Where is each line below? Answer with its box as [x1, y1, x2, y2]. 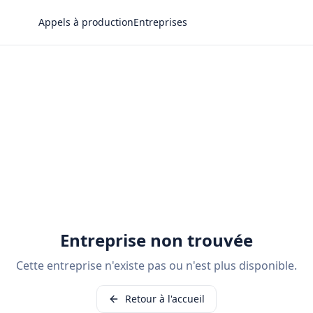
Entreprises [133, 15, 188, 29]
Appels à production [38, 15, 134, 29]
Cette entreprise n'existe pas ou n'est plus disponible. [16, 258, 297, 273]
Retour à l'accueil [125, 292, 205, 305]
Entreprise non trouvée [60, 228, 253, 252]
